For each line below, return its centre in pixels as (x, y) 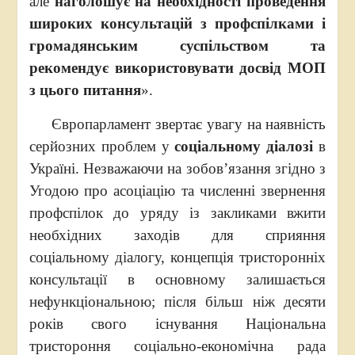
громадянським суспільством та (177, 46)
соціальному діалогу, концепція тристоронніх (177, 257)
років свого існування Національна (177, 324)
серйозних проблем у (102, 146)
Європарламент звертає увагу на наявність (177, 124)
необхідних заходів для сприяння (177, 235)
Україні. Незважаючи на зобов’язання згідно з (177, 168)
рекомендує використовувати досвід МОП (177, 68)
